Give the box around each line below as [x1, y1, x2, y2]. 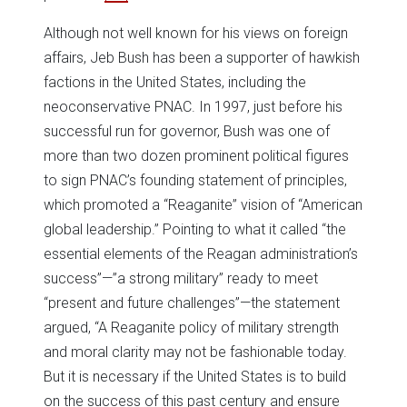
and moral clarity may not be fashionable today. [44, 343, 347, 362]
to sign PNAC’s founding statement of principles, [44, 172, 347, 190]
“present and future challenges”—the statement [44, 294, 340, 313]
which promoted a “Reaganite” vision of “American [44, 196, 362, 214]
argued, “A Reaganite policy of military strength [44, 319, 339, 337]
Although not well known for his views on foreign [44, 25, 348, 43]
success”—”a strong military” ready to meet [44, 270, 318, 288]
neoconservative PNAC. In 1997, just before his [44, 98, 342, 116]
